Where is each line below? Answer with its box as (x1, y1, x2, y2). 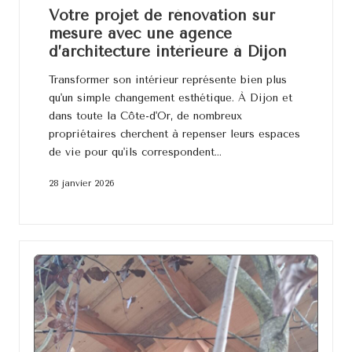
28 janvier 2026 (48, 178, 115, 189)
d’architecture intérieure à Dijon (48, 42, 287, 60)
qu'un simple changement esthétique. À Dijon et (48, 90, 292, 104)
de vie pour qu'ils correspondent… (48, 145, 222, 158)
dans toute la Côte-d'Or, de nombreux (48, 108, 242, 122)
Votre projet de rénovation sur (48, 5, 275, 24)
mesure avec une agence (48, 24, 232, 42)
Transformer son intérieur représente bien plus (48, 72, 287, 86)
